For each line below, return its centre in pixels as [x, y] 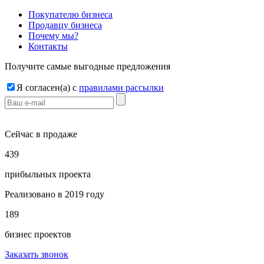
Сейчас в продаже [41, 134]
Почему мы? [53, 36]
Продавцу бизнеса [65, 25]
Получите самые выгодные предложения [88, 66]
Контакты [48, 46]
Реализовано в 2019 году [55, 194]
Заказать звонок [37, 254]
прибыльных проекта [48, 174]
